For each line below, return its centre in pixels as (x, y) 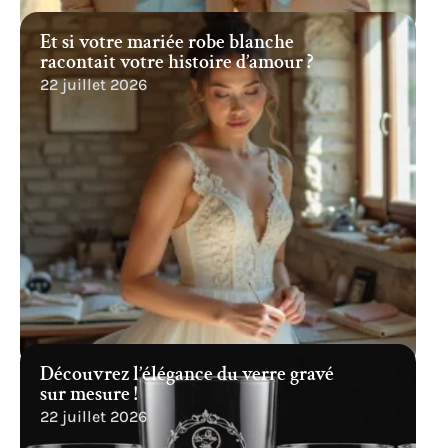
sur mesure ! (88, 394)
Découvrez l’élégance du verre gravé (187, 374)
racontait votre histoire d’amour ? (176, 62)
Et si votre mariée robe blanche (167, 42)
